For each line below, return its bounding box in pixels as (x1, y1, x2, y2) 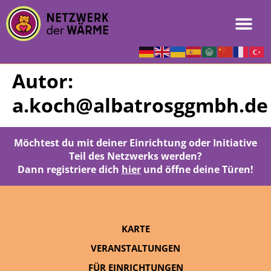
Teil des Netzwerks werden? (69, 149, 202, 163)
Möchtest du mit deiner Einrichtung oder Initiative (14, 135, 257, 149)
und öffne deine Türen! (141, 162, 253, 176)
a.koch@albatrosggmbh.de (12, 91, 268, 118)
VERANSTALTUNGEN (91, 241, 180, 254)
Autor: (12, 67, 73, 94)
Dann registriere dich (18, 162, 122, 176)
